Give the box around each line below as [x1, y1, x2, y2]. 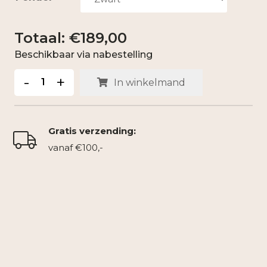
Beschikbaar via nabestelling [14, 49, 153, 61]
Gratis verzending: [48, 125, 136, 137]
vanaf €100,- [48, 142, 103, 154]
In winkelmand [113, 76, 185, 88]
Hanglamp [14, 87, 64, 99]
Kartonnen [14, 70, 66, 82]
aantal [14, 120, 44, 132]
